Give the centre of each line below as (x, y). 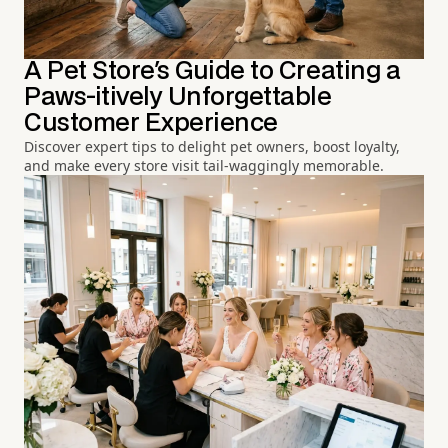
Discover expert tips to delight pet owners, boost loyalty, (212, 146)
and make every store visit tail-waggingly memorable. (204, 165)
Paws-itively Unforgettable (178, 97)
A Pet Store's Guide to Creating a (212, 71)
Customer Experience (151, 123)
